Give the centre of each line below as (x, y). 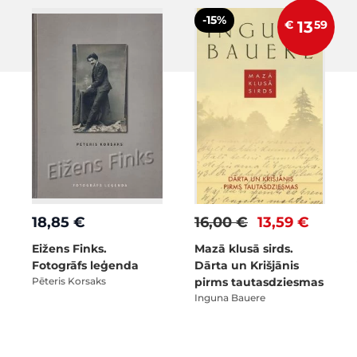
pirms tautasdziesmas (259, 282)
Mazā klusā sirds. (244, 249)
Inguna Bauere (230, 298)
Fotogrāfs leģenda (85, 265)
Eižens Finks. (69, 249)
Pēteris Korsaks (69, 281)
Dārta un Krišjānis (247, 265)
